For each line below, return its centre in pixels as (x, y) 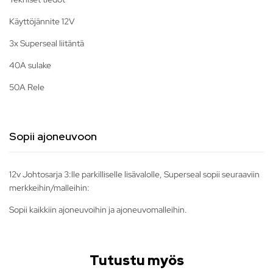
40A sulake (30, 66)
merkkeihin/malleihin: (49, 188)
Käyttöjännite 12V (42, 22)
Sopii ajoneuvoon (53, 136)
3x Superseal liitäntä (47, 44)
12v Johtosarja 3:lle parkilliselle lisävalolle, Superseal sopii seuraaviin (134, 175)
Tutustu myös (136, 261)
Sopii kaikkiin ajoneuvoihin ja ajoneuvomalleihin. (98, 210)
